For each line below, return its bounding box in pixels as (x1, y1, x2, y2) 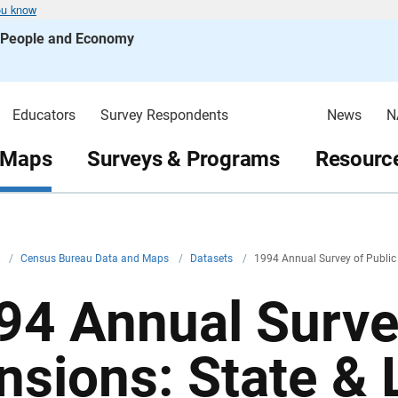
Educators (12, 107, 76, 123)
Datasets (190, 252, 235, 265)
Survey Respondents (99, 107, 228, 123)
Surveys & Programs (87, 146, 280, 171)
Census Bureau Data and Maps (20, 252, 171, 265)
